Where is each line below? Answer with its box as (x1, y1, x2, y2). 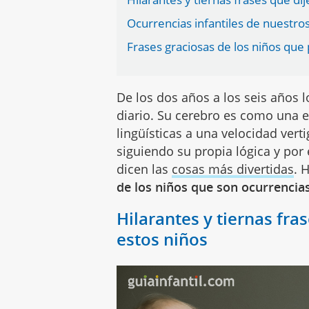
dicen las (117, 161, 172, 177)
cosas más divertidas (172, 161, 295, 177)
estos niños (117, 228, 208, 250)
